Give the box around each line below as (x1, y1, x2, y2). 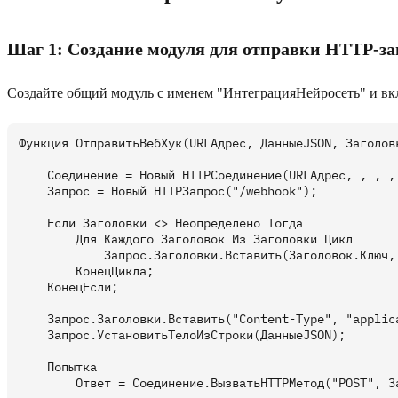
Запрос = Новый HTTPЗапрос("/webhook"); (19, 183, 317, 200)
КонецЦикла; (19, 263, 154, 280)
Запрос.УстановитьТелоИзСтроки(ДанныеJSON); (19, 327, 346, 344)
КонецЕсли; (19, 279, 118, 296)
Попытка (19, 359, 97, 376)
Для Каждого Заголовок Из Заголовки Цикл (19, 231, 353, 248)
